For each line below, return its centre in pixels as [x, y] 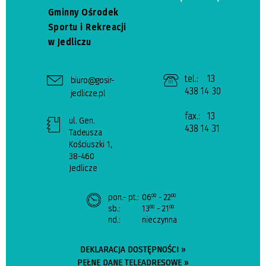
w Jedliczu [69, 42]
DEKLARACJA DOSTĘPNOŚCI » [133, 249]
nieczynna [159, 219]
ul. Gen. [82, 120]
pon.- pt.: [123, 197]
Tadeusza [85, 132]
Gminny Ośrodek [83, 12]
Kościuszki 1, [90, 144]
